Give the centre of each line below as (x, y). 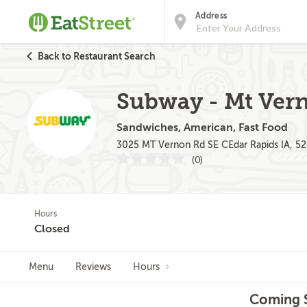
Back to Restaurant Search (97, 56)
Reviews (93, 267)
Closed (52, 229)
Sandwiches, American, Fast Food (202, 127)
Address (211, 16)
